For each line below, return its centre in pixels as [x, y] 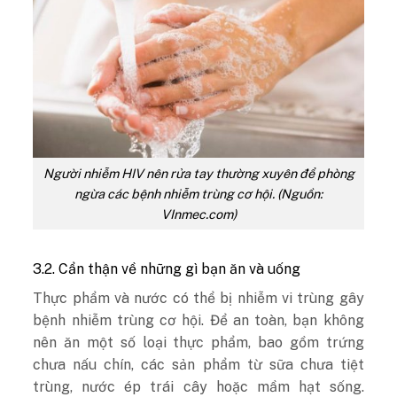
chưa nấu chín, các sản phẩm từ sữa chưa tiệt [198, 364]
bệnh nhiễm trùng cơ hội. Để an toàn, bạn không [198, 320]
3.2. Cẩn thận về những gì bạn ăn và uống [167, 269]
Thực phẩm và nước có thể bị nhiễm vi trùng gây [198, 298]
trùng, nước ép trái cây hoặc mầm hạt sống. [198, 386]
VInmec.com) [198, 214]
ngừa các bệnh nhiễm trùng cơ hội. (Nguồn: [198, 194]
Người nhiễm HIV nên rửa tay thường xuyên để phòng [198, 174]
